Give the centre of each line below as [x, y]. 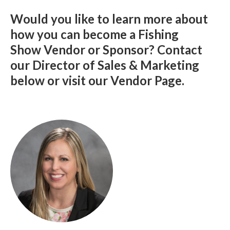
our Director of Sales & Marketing [105, 65]
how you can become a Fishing [94, 34]
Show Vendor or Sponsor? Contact [106, 50]
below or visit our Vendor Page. [97, 80]
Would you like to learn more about [109, 19]
